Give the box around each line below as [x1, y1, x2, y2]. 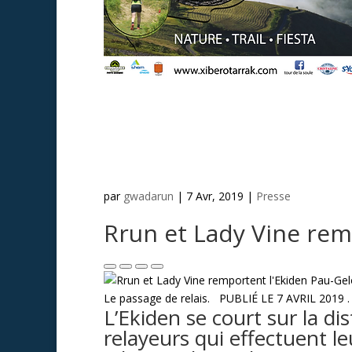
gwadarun [123, 188, 174, 203]
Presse [256, 188, 291, 203]
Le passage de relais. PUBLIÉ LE [104, 290, 277, 306]
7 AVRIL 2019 [277, 290, 347, 306]
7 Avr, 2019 [186, 188, 244, 203]
